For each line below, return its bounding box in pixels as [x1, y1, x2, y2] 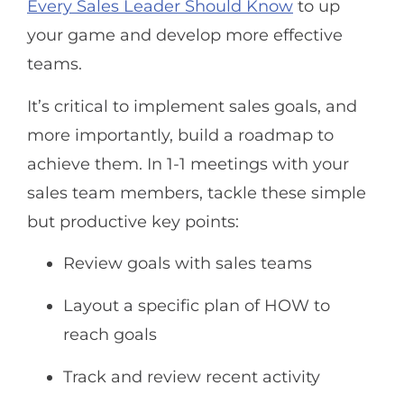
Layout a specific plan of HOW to [63, 295, 330, 316]
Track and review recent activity [63, 366, 320, 387]
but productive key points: [27, 211, 239, 232]
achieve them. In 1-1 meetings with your [27, 153, 349, 174]
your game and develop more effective [27, 25, 343, 46]
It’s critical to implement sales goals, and [27, 96, 357, 116]
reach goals [63, 324, 157, 344]
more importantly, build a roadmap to [27, 124, 334, 145]
